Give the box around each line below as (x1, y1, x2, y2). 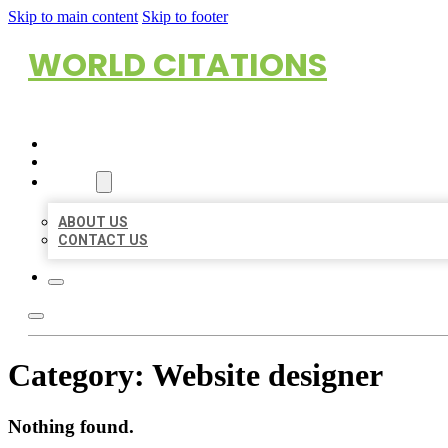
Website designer (152, 357, 383, 394)
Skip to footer (142, 8, 228, 25)
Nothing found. (8, 415, 134, 437)
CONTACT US (58, 232, 148, 248)
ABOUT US (58, 214, 128, 230)
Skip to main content (8, 8, 138, 25)
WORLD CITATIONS (28, 42, 327, 87)
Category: (8, 357, 152, 394)
